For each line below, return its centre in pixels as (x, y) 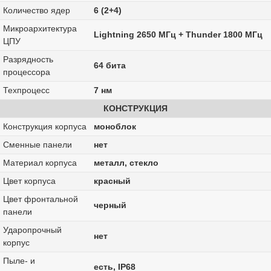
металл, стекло (126, 163)
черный (110, 205)
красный (112, 181)
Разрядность (28, 60)
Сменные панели (37, 145)
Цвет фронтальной (40, 199)
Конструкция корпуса (44, 127)
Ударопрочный (32, 230)
